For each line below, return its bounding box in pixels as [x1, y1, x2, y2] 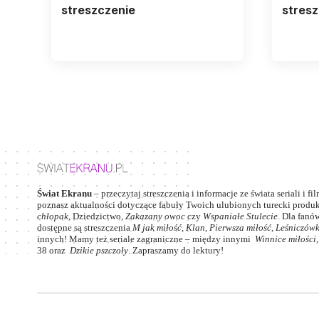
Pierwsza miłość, [209, 221, 276, 233]
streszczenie [61, 3, 135, 18]
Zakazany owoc [125, 210, 185, 221]
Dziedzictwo [73, 210, 121, 221]
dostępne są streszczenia [37, 221, 132, 233]
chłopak [37, 210, 68, 221]
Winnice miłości [255, 233, 316, 244]
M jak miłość [132, 221, 182, 233]
